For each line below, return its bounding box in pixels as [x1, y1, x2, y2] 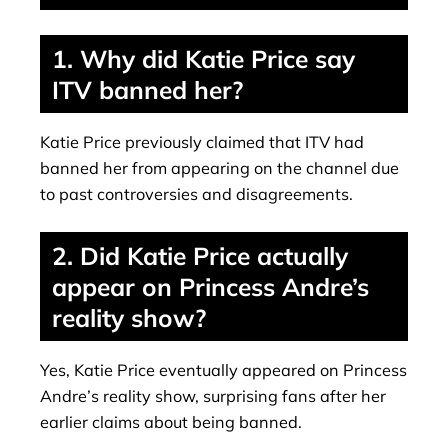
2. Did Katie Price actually [52, 239, 348, 271]
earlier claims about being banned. [40, 411, 302, 432]
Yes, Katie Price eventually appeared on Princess [40, 359, 407, 380]
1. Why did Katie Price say [52, 42, 355, 74]
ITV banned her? [52, 73, 243, 105]
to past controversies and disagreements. [40, 184, 353, 205]
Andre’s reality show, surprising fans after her [40, 385, 386, 406]
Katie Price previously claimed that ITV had [40, 132, 364, 153]
